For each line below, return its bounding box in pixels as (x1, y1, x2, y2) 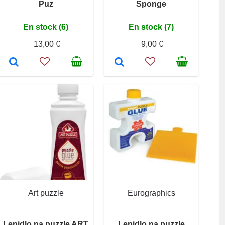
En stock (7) (129, 23, 174, 32)
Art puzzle (28, 189, 64, 198)
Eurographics (127, 189, 175, 198)
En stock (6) (23, 23, 68, 32)
